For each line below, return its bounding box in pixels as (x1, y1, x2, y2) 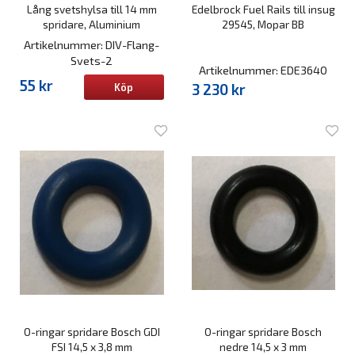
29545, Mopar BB (222, 17, 305, 31)
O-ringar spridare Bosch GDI (23, 324, 160, 338)
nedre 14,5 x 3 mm (219, 339, 307, 353)
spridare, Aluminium (43, 17, 141, 31)
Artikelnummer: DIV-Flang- (24, 37, 160, 52)
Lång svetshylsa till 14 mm (26, 2, 157, 16)
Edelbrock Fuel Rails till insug (191, 2, 335, 16)
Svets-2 (71, 53, 113, 67)
